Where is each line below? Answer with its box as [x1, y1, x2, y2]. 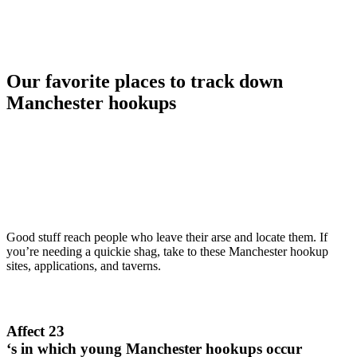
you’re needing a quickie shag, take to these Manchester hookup [6, 244, 328, 258]
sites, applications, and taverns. [6, 258, 161, 273]
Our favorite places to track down [6, 70, 283, 92]
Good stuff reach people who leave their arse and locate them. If [6, 229, 328, 244]
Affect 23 [6, 323, 65, 340]
